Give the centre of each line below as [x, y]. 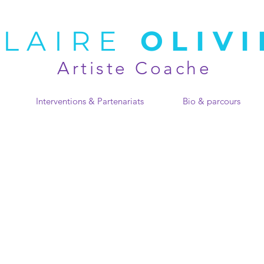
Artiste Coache [134, 68]
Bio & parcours [212, 101]
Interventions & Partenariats [90, 101]
